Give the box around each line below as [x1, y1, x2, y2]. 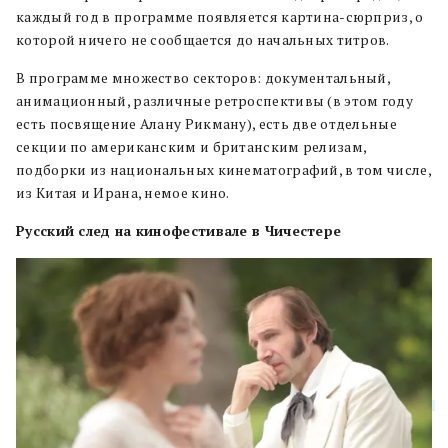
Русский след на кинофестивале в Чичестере [16, 221, 342, 240]
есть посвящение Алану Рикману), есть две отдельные [16, 114, 397, 133]
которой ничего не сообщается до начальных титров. [16, 30, 390, 49]
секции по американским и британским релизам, [16, 137, 367, 156]
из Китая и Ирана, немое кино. [16, 183, 230, 202]
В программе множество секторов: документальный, [16, 68, 391, 87]
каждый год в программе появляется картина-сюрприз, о [16, 7, 424, 26]
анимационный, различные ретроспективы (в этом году [16, 91, 413, 110]
